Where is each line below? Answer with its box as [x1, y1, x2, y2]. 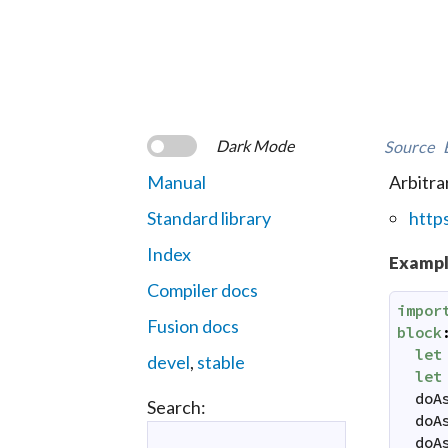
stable [197, 350, 245, 373]
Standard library [147, 206, 271, 229]
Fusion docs [147, 314, 239, 337]
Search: [147, 395, 206, 418]
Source [384, 136, 434, 156]
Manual [147, 170, 206, 193]
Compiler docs [147, 278, 258, 301]
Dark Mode [216, 136, 294, 156]
